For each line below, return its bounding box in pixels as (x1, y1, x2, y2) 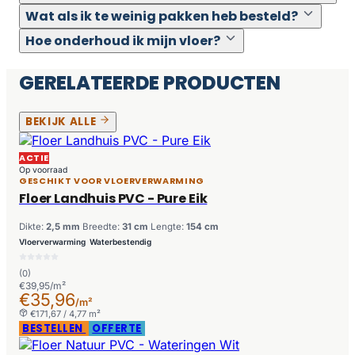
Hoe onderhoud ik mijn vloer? (25, 31, 220, 50)
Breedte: (82, 221, 122, 233)
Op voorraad (19, 165, 67, 176)
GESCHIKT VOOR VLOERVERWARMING (19, 175, 204, 188)
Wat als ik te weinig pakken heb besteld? (25, 6, 298, 25)
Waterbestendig (90, 237, 151, 247)
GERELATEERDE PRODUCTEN (19, 69, 281, 96)
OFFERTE (92, 321, 142, 337)
